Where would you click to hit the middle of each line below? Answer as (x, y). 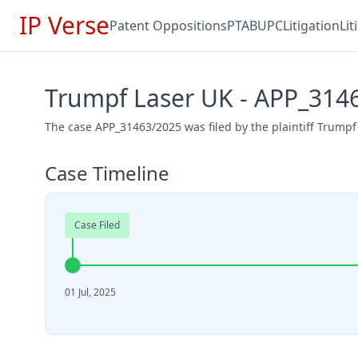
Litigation (311, 26)
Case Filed (97, 225)
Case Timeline (107, 173)
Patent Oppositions (168, 26)
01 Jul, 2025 (90, 292)
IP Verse (64, 25)
